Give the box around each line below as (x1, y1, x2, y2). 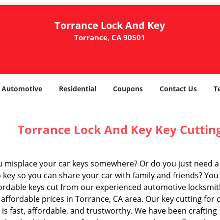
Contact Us (160, 84, 197, 93)
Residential (59, 84, 96, 93)
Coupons (113, 84, 143, 93)
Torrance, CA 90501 (74, 32, 146, 42)
